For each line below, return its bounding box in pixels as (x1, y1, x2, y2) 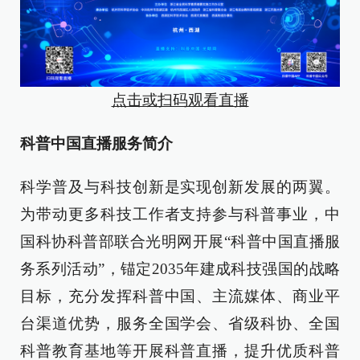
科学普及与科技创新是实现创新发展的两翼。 (20, 178, 340, 195)
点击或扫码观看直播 (111, 91, 249, 108)
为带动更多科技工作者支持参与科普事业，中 (20, 205, 340, 223)
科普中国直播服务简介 (20, 134, 173, 152)
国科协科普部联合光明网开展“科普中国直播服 (20, 232, 340, 250)
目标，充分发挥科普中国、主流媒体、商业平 (20, 287, 340, 305)
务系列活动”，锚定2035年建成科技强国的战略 (20, 260, 340, 277)
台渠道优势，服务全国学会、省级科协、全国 (20, 314, 340, 332)
